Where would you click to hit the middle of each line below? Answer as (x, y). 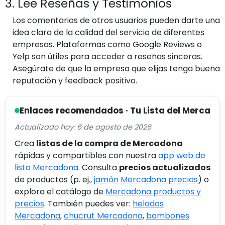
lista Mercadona (46, 167)
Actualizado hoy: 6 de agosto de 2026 (83, 127)
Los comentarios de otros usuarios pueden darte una (116, 20)
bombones (168, 215)
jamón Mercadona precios (146, 179)
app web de (182, 155)
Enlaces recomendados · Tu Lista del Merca (115, 110)
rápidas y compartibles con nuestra (86, 155)
